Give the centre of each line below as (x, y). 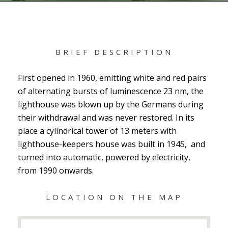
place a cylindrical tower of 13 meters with (97, 131)
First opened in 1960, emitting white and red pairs (112, 78)
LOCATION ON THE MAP (114, 197)
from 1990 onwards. (56, 170)
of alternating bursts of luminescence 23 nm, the (111, 91)
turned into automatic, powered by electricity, (104, 157)
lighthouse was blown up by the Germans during (111, 104)
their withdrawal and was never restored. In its (106, 118)
